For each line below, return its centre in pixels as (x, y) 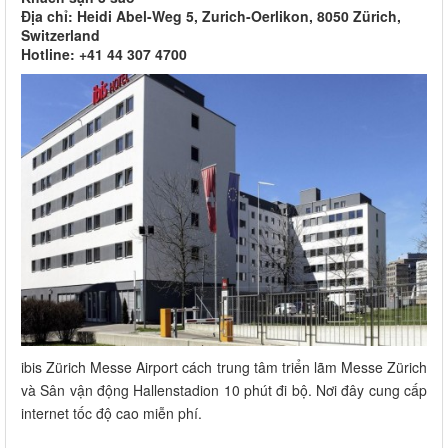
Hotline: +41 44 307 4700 (104, 54)
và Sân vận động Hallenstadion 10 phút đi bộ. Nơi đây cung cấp (224, 389)
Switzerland (60, 35)
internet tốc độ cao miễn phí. (111, 412)
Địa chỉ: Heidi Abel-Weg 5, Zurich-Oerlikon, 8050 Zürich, (211, 16)
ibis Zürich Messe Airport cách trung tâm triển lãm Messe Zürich (224, 366)
